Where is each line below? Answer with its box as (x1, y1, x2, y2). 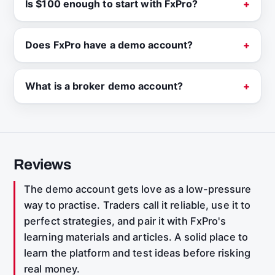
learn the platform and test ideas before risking (24, 247, 250, 260)
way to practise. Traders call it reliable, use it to (24, 199, 251, 212)
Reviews (14, 157, 71, 173)
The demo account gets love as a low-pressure (24, 183, 252, 196)
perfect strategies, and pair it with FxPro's (24, 215, 227, 228)
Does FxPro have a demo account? (25, 39, 193, 52)
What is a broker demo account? (25, 80, 183, 93)
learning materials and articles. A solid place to (24, 231, 248, 244)
